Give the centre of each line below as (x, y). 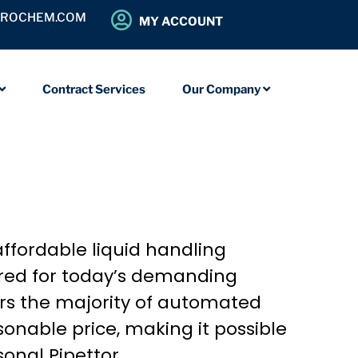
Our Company (223, 89)
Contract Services (94, 89)
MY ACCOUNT (181, 22)
